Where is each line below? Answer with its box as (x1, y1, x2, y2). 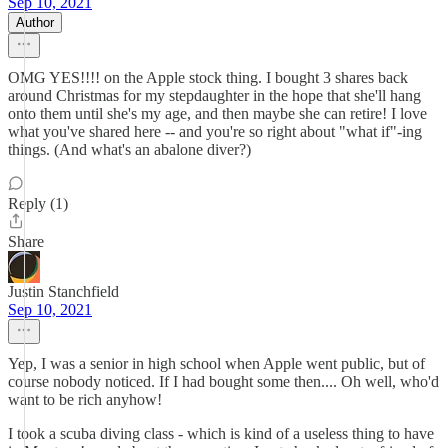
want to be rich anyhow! (8, 391, 162, 408)
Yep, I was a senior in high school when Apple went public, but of (8, 355, 425, 372)
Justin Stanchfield (8, 283, 119, 300)
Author (16, 15, 54, 30)
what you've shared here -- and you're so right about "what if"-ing (8, 123, 422, 140)
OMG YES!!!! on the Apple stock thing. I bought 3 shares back (8, 69, 408, 86)
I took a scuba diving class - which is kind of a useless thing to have (8, 425, 434, 442)
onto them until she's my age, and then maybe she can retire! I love (8, 105, 427, 122)
